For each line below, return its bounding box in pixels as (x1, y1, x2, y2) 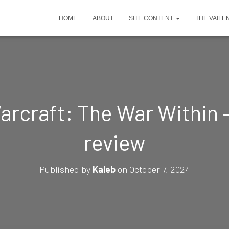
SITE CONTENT (129, 15, 175, 22)
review (84, 129, 145, 155)
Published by (39, 164, 93, 175)
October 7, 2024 (129, 164, 190, 175)
